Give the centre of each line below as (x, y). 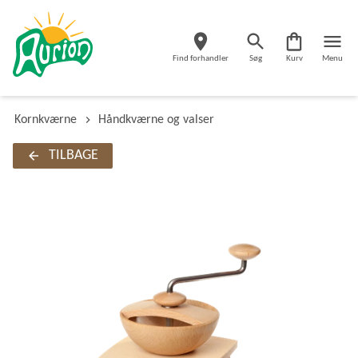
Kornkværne (46, 120)
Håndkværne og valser (157, 120)
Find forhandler (201, 59)
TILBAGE (73, 155)
